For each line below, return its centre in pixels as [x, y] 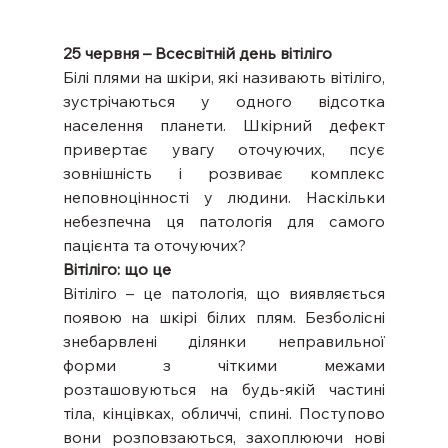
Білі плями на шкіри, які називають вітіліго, [224, 76]
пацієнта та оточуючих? [154, 244]
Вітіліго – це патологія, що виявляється [224, 292]
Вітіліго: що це [116, 268]
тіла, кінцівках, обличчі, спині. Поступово [224, 412]
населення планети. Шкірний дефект [224, 124]
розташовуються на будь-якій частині [224, 388]
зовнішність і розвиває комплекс [224, 172]
